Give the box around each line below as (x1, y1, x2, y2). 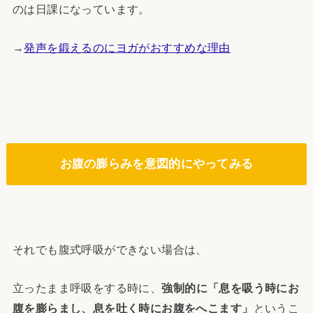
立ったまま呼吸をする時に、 (12, 282, 162, 295)
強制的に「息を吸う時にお (161, 282, 300, 295)
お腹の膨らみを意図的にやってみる (59, 156, 254, 171)
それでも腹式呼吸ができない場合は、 (12, 243, 208, 256)
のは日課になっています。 (12, 2, 150, 15)
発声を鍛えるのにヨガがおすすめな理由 (24, 41, 231, 54)
